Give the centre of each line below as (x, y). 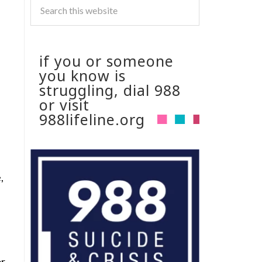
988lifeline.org (92, 119)
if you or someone (106, 61)
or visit (64, 105)
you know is (82, 75)
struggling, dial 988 (110, 90)
